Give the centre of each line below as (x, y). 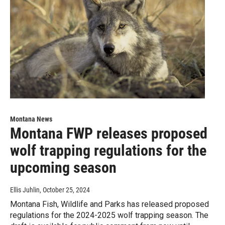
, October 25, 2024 (65, 190)
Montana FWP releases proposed (109, 134)
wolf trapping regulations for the (108, 151)
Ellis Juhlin (25, 190)
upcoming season (63, 168)
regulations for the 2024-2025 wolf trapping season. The (109, 215)
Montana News (31, 119)
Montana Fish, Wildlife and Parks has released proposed (109, 204)
